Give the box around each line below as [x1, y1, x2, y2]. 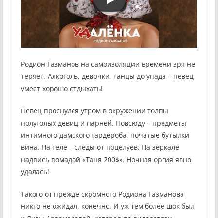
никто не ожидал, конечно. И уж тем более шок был [20, 201, 195, 211]
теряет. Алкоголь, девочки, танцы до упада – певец [20, 71, 194, 81]
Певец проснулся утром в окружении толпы [20, 106, 168, 115]
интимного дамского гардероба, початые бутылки [20, 130, 189, 140]
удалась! [20, 166, 49, 176]
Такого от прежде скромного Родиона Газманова [20, 189, 184, 199]
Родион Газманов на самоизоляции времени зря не [20, 59, 195, 69]
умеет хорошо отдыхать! [20, 83, 103, 93]
